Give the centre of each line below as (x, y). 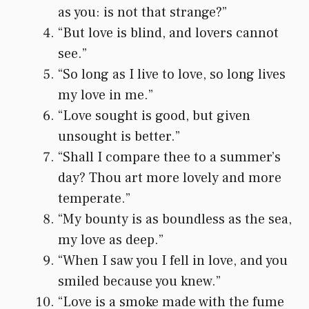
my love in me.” (106, 95)
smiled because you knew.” (139, 281)
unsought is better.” (119, 136)
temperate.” (94, 198)
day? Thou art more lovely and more (170, 178)
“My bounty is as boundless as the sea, (175, 219)
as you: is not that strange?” (142, 12)
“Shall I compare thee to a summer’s (169, 157)
